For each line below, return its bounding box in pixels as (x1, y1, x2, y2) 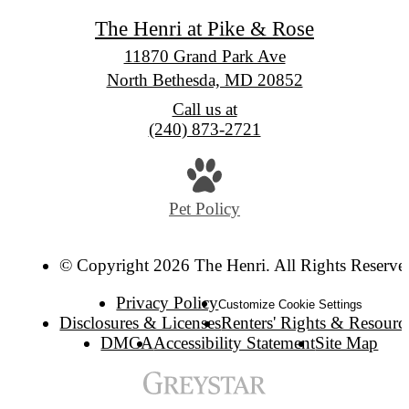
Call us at (172, 99, 237, 119)
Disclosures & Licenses (59, 313, 222, 333)
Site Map (315, 333, 379, 353)
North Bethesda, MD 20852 (106, 69, 303, 89)
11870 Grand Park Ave (123, 46, 286, 66)
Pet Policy (169, 199, 240, 219)
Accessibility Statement (153, 333, 316, 353)
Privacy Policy (116, 293, 219, 313)
